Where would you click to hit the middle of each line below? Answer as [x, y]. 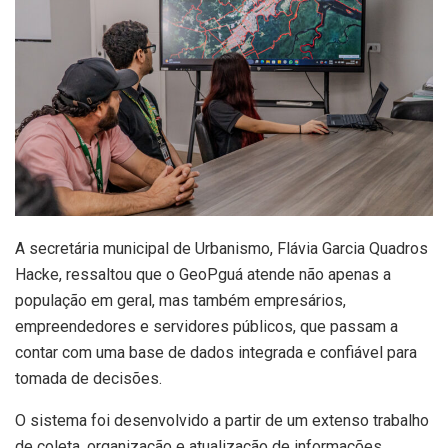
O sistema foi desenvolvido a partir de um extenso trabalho [222, 421]
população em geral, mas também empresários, [180, 301]
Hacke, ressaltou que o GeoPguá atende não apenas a [203, 275]
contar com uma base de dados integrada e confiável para [216, 353]
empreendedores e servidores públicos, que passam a [206, 327]
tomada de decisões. [88, 379]
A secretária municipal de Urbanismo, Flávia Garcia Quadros [221, 249]
